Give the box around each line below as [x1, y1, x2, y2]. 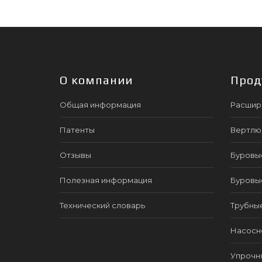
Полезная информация [60, 175, 152, 185]
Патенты [60, 125, 95, 135]
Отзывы [60, 150, 91, 160]
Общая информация [60, 100, 141, 109]
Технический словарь [60, 201, 145, 210]
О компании [60, 73, 133, 87]
